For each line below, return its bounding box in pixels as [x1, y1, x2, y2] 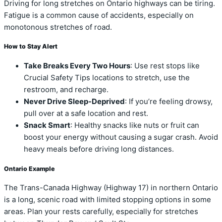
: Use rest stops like [130, 61, 200, 70]
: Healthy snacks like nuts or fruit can [70, 120, 199, 130]
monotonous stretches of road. [4, 22, 112, 32]
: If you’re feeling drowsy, [125, 97, 213, 106]
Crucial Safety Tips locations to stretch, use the [24, 73, 190, 82]
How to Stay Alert [4, 43, 57, 51]
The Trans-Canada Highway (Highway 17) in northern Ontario [4, 183, 218, 193]
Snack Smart [24, 120, 70, 130]
